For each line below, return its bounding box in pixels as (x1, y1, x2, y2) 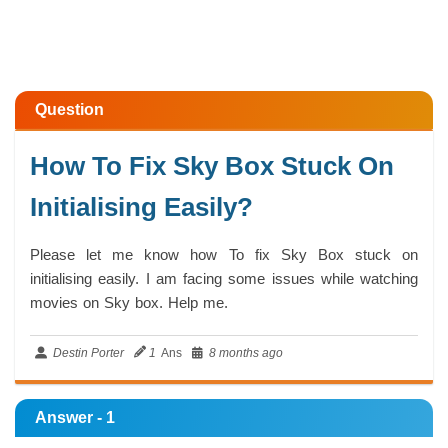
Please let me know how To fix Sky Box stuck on (30, 246, 418, 263)
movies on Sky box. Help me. (30, 294, 228, 311)
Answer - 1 (35, 409, 115, 426)
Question (35, 101, 104, 118)
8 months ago (206, 346, 283, 360)
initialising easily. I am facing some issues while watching (30, 270, 418, 287)
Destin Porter (50, 346, 124, 360)
